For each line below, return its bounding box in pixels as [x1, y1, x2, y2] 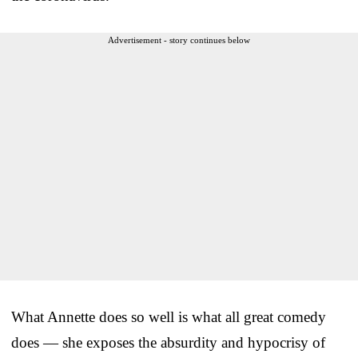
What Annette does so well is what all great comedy [11, 308, 326, 325]
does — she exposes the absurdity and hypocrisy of [11, 333, 325, 351]
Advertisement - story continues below [108, 34, 250, 45]
